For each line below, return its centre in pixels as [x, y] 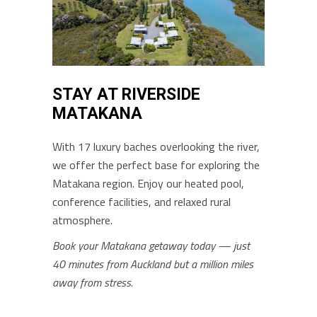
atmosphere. [82, 220]
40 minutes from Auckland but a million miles [153, 264]
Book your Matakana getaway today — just [151, 246]
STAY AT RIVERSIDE [126, 95]
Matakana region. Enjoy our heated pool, [148, 184]
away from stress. [93, 283]
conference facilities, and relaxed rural [142, 202]
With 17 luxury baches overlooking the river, [156, 147]
